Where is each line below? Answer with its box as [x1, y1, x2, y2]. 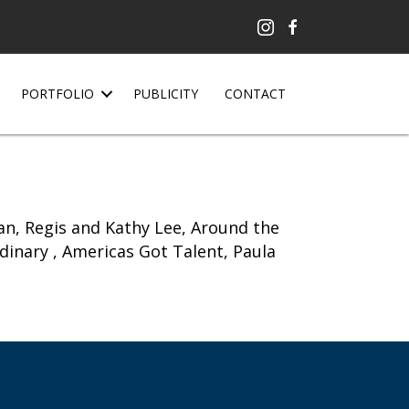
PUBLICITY [133, 85, 198, 102]
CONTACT [225, 85, 286, 102]
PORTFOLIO [21, 85, 94, 102]
